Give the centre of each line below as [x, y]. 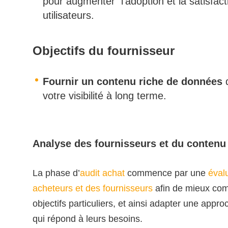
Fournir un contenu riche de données [133, 82]
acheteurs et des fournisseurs [93, 189]
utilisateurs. [68, 16]
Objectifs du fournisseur [104, 51]
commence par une [166, 173]
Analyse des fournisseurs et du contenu [129, 143]
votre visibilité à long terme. [105, 96]
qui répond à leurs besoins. [88, 219]
